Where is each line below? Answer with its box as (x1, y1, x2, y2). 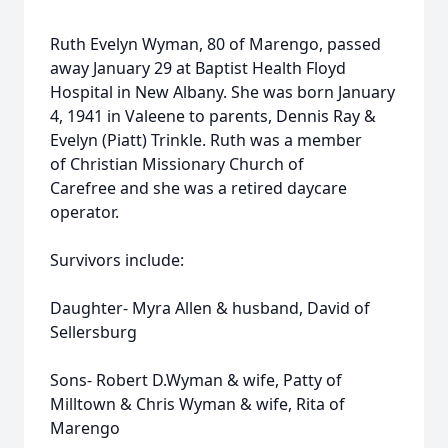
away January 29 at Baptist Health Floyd (50, 57, 346, 79)
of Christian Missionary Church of (50, 153, 304, 175)
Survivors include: (50, 249, 184, 271)
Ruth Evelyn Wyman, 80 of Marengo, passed (50, 33, 381, 55)
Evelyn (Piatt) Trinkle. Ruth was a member (50, 129, 362, 151)
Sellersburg (50, 321, 137, 343)
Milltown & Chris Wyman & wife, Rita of (50, 393, 345, 415)
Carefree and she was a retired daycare (50, 177, 347, 199)
